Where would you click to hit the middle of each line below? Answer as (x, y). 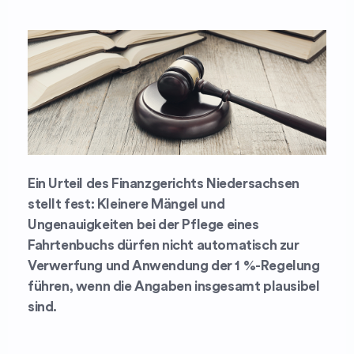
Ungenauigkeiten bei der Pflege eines (143, 224)
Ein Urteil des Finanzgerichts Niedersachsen (164, 183)
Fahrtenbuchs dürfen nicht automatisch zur (164, 245)
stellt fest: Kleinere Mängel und (126, 204)
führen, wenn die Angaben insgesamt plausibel (174, 286)
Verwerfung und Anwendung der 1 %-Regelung (174, 265)
